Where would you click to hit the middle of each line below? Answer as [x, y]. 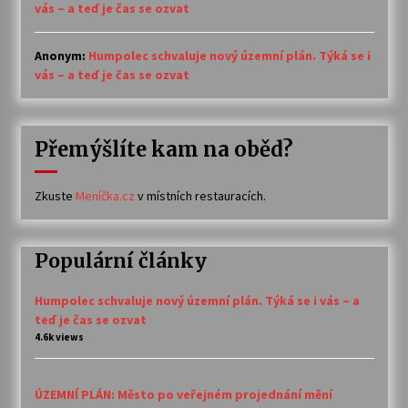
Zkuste [55, 196]
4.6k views [59, 337]
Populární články [120, 261]
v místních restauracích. [200, 196]
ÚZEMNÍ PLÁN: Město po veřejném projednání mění [183, 394]
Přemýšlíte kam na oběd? [163, 150]
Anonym [58, 56]
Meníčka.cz [105, 196]
